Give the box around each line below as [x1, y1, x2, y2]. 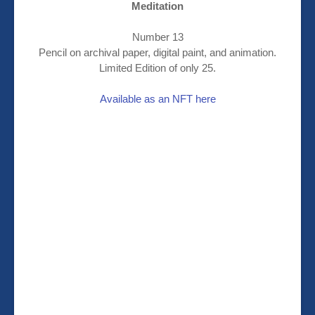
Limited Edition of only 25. [99, 62, 216, 75]
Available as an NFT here [99, 93, 216, 105]
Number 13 [131, 31, 184, 44]
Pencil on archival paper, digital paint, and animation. [39, 46, 276, 59]
